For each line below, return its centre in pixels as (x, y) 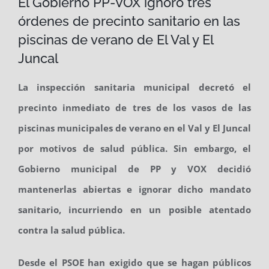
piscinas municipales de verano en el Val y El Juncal (134, 128)
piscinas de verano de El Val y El (116, 40)
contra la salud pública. (72, 230)
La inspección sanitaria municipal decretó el (134, 87)
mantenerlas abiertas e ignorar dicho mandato (134, 189)
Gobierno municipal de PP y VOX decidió (134, 168)
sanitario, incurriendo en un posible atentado (134, 209)
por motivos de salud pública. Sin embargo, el (134, 148)
